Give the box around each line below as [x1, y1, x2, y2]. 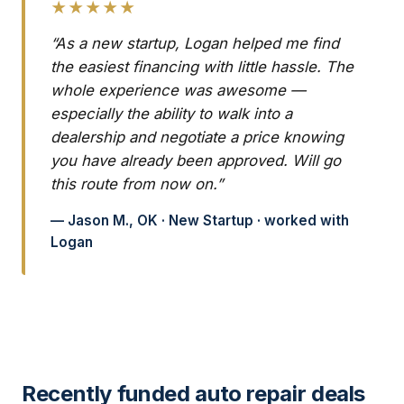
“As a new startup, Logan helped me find [50, 34, 339, 53]
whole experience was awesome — [50, 81, 306, 100]
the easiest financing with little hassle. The [50, 58, 353, 77]
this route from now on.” [50, 175, 223, 194]
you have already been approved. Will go [50, 151, 341, 170]
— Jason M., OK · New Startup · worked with [50, 212, 349, 230]
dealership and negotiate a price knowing [50, 128, 344, 147]
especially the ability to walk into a [50, 105, 292, 124]
